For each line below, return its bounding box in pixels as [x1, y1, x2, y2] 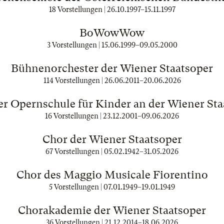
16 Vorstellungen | [45, 112, 103, 120]
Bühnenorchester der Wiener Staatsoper [11, 62, 213, 74]
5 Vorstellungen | [49, 183, 103, 191]
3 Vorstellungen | [46, 41, 101, 49]
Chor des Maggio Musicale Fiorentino [16, 168, 208, 181]
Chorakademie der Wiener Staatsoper [18, 204, 206, 216]
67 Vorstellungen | [45, 147, 104, 155]
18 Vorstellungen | [48, 5, 107, 13]
